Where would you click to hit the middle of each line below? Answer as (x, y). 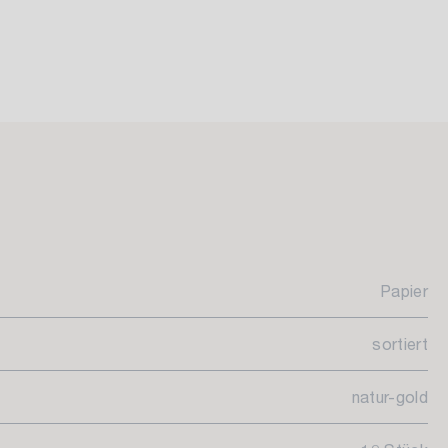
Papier (404, 290)
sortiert (400, 343)
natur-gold (389, 396)
